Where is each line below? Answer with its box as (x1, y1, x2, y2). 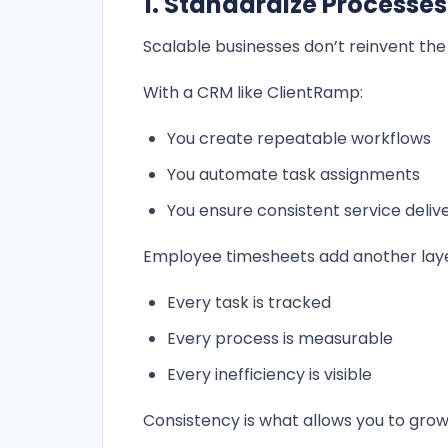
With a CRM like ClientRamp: (143, 81, 363, 105)
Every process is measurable (167, 327, 393, 351)
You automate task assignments (167, 163, 420, 187)
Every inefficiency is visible (167, 363, 372, 387)
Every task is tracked (167, 291, 331, 315)
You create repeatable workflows (167, 127, 431, 151)
